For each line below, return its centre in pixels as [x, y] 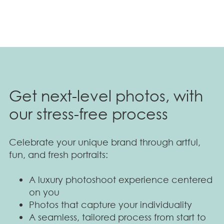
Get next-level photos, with [106, 96]
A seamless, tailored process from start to [117, 217]
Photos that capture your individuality [110, 204]
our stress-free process [88, 114]
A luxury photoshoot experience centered [121, 179]
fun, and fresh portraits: [58, 154]
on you [44, 192]
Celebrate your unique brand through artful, [105, 142]
